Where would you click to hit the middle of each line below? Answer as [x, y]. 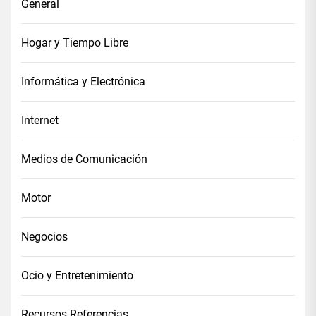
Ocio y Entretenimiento [77, 275]
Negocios [44, 236]
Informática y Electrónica [83, 81]
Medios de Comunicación [84, 159]
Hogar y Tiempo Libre [75, 42]
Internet [40, 120]
